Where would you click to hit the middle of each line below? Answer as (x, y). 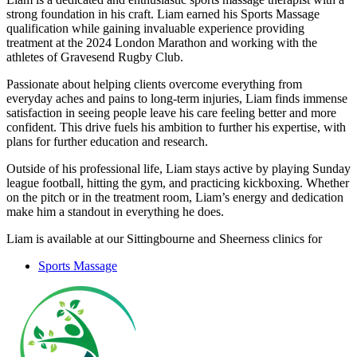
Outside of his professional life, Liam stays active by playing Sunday (178, 168)
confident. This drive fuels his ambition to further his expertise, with (176, 127)
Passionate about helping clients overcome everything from (154, 84)
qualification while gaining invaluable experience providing (155, 28)
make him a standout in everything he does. (115, 211)
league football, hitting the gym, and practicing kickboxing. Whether (178, 182)
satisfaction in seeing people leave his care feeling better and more (171, 112)
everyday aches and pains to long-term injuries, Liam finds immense (177, 98)
